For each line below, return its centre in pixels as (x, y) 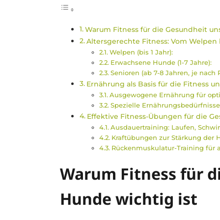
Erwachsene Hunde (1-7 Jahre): (161, 62)
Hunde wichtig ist (129, 199)
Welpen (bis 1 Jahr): (141, 52)
